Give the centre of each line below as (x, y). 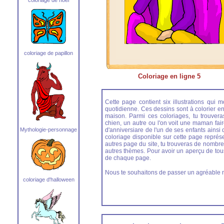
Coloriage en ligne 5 (169, 76)
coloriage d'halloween (48, 179)
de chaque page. (128, 158)
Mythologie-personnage (48, 129)
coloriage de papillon (48, 53)
